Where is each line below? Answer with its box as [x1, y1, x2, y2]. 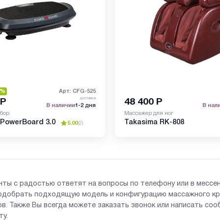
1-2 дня [75, 103, 96, 108]
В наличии [46, 103, 75, 108]
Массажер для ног [124, 110, 174, 116]
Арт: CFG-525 [58, 88, 96, 94]
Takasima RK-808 [124, 119, 185, 126]
